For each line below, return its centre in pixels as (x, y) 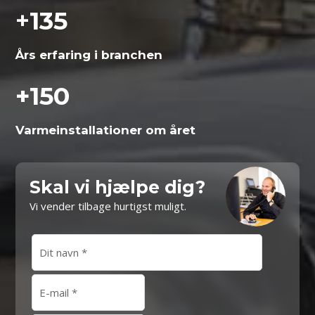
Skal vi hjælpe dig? (118, 187)
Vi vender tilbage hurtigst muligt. (108, 206)
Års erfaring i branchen (89, 55)
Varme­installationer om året (106, 130)
